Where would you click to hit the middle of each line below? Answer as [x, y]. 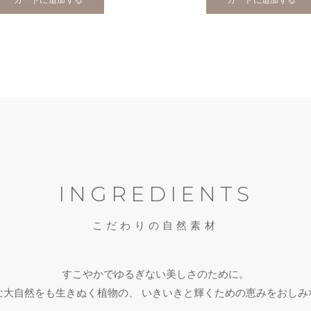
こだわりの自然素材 [155, 225]
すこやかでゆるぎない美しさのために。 [155, 274]
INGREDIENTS [155, 194]
